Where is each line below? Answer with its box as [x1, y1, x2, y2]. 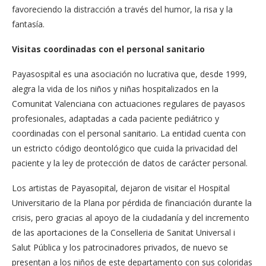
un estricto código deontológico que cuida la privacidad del [12, 142, 237, 154]
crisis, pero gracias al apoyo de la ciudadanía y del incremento [12, 212, 249, 223]
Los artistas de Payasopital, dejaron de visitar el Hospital [12, 182, 230, 194]
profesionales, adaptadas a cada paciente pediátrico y [12, 113, 219, 124]
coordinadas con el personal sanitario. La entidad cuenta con [12, 128, 246, 139]
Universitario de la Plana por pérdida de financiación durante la [12, 197, 252, 208]
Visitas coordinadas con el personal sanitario [12, 43, 205, 55]
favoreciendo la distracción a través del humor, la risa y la [12, 4, 233, 15]
